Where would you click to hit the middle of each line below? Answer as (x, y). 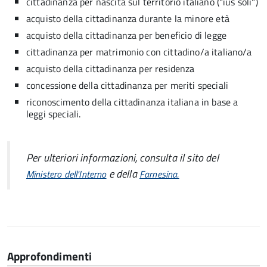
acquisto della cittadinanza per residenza (111, 69)
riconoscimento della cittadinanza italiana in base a (132, 102)
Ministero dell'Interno (66, 174)
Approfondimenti (50, 256)
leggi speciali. (54, 114)
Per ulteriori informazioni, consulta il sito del (122, 157)
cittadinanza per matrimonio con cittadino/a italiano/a (139, 52)
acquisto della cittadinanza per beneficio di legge (126, 35)
